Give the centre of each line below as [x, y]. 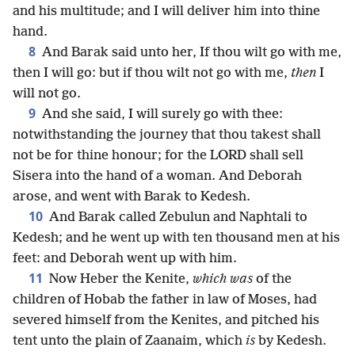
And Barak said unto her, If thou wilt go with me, [190, 53]
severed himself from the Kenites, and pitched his [166, 321]
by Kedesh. [291, 341]
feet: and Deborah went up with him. [125, 259]
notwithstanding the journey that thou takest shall [167, 135]
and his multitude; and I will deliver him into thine [166, 11]
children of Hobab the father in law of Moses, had [165, 300]
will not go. [47, 94]
